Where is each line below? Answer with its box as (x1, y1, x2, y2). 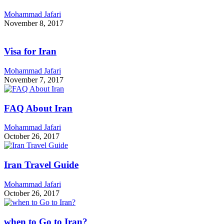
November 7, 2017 (4, 75, 63, 84)
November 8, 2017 (4, 18, 63, 27)
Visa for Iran (4, 46, 56, 57)
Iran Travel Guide (4, 159, 78, 170)
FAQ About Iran (4, 102, 72, 113)
